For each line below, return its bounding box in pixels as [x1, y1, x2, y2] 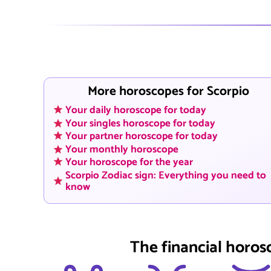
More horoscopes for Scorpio [87, 80, 249, 102]
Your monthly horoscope [65, 141, 178, 158]
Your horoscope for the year [65, 154, 193, 171]
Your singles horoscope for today [65, 115, 215, 132]
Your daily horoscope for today [65, 102, 206, 119]
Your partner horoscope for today [65, 128, 218, 145]
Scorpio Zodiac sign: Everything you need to [65, 167, 266, 184]
